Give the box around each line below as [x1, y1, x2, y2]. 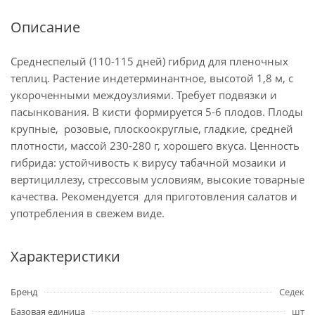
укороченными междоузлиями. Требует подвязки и [11, 88, 277, 102]
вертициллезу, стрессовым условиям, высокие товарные [11, 172, 304, 186]
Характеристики [11, 247, 120, 266]
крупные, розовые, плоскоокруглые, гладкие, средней [11, 122, 293, 136]
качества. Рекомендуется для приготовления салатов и [11, 189, 297, 203]
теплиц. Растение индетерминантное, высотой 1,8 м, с [11, 71, 293, 85]
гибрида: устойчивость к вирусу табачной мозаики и [11, 155, 286, 169]
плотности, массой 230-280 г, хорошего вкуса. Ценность [11, 139, 300, 153]
